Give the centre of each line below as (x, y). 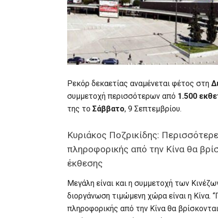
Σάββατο (109, 109)
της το (80, 109)
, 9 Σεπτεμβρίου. (153, 109)
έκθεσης (85, 163)
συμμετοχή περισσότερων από (122, 96)
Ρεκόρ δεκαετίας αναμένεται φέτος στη (139, 83)
